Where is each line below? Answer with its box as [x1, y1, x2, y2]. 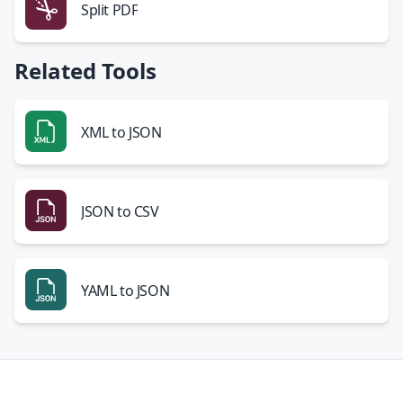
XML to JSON [81, 122, 162, 142]
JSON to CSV [81, 201, 159, 221]
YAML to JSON [81, 281, 170, 300]
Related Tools [14, 56, 157, 85]
